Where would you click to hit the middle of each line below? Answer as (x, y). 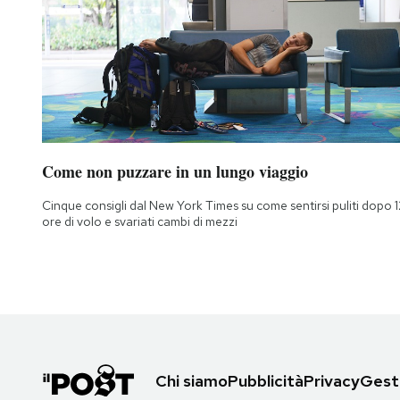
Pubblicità (266, 381)
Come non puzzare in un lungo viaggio (175, 172)
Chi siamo (192, 381)
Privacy (332, 381)
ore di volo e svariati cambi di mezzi (140, 222)
